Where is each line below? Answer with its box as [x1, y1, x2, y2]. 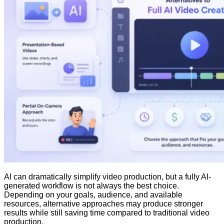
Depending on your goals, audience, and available [4, 190, 182, 199]
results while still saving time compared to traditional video [4, 208, 209, 217]
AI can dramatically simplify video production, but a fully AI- [4, 172, 211, 181]
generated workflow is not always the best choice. [4, 181, 179, 190]
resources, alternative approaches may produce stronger [4, 199, 203, 208]
